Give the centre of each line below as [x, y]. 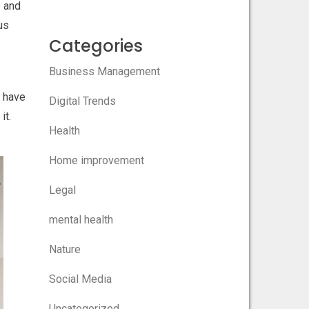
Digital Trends [82, 101]
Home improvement [96, 160]
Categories [96, 46]
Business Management [104, 71]
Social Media [80, 279]
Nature [64, 249]
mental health [81, 219]
